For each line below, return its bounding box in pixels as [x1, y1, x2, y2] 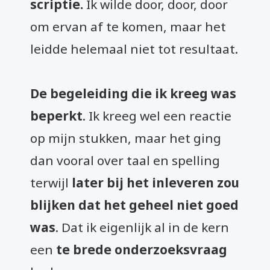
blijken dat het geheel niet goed [30, 196, 239, 213]
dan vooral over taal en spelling [30, 152, 220, 169]
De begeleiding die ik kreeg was [30, 85, 236, 102]
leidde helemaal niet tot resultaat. [30, 40, 238, 57]
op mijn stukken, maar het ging [30, 130, 221, 146]
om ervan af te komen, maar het [30, 18, 226, 35]
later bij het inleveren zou [72, 174, 239, 191]
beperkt [30, 107, 83, 124]
